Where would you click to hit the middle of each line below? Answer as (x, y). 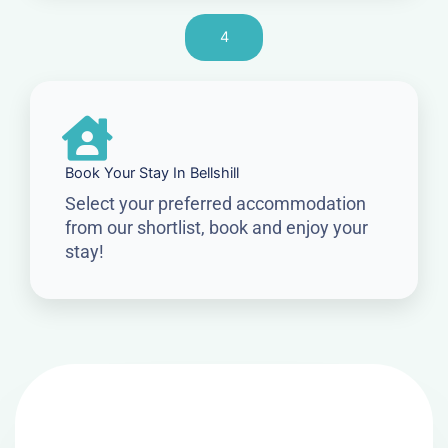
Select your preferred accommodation (215, 204)
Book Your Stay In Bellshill (152, 173)
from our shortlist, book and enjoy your (216, 228)
